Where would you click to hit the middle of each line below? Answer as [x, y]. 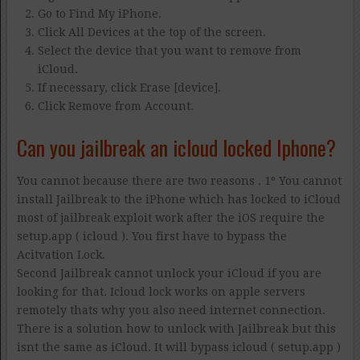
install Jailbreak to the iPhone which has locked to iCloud [178, 199]
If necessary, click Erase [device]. [130, 87]
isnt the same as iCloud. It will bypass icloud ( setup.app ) [178, 347]
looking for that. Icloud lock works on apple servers [161, 291]
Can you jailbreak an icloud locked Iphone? [176, 147]
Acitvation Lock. [61, 254]
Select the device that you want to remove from [170, 50]
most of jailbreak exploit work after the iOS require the [170, 217]
